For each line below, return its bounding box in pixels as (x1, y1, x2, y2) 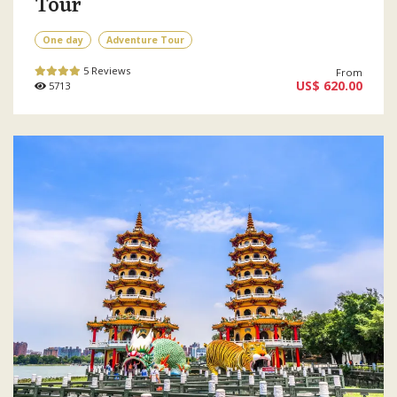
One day (43, 33, 83, 46)
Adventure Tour (106, 33, 184, 46)
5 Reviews (83, 63, 130, 77)
